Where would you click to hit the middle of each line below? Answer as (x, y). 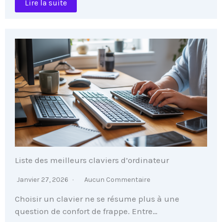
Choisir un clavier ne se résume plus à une (97, 198)
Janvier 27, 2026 (43, 179)
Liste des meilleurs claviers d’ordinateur (92, 160)
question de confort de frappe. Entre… (86, 211)
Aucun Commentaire (117, 179)
